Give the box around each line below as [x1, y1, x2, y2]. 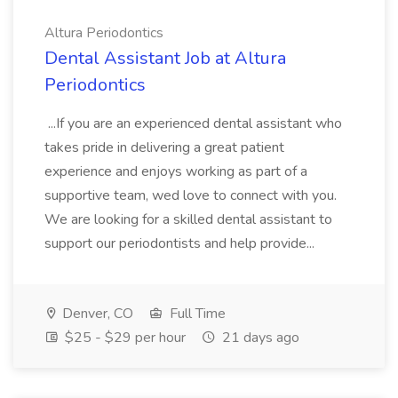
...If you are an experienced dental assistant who [44, 114, 342, 133]
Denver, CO [59, 304, 133, 323]
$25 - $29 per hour [61, 328, 186, 347]
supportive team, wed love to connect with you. [44, 186, 337, 205]
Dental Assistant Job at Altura [44, 46, 286, 70]
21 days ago [219, 328, 299, 347]
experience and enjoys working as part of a [44, 162, 307, 181]
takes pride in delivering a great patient [44, 138, 284, 157]
